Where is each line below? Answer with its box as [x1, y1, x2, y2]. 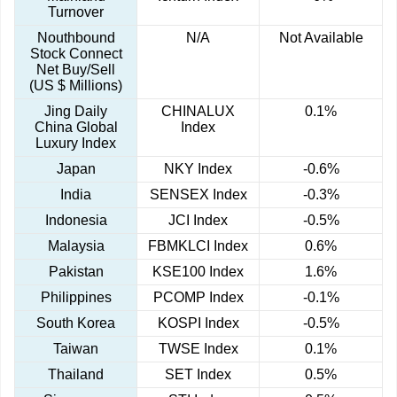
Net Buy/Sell [36, 62, 115, 78]
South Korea [36, 315, 115, 331]
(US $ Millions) [29, 78, 122, 94]
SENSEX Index [149, 187, 247, 203]
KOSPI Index [157, 315, 239, 331]
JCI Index [168, 213, 228, 229]
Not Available [278, 30, 363, 46]
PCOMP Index [152, 290, 244, 306]
